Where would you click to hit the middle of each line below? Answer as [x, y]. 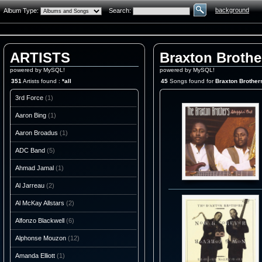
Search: [117, 10]
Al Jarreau [30, 186]
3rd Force [29, 98]
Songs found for [192, 81]
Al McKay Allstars [40, 203]
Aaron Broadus [37, 133]
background [232, 10]
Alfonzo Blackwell [40, 221]
